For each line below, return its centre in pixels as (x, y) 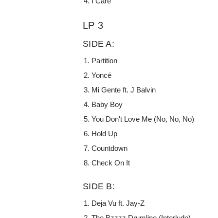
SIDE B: (99, 186)
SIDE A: (99, 44)
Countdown (110, 148)
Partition (105, 60)
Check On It (111, 163)
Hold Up (105, 133)
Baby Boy (107, 104)
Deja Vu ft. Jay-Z (118, 203)
